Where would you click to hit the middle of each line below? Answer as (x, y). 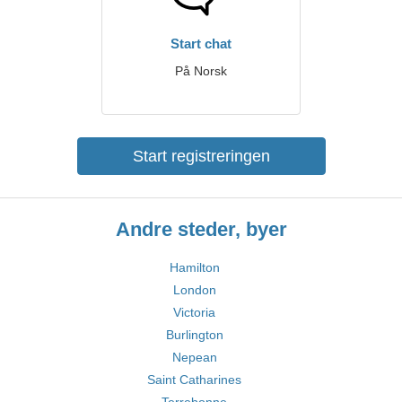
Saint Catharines (194, 380)
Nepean (194, 357)
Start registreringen (201, 156)
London (194, 290)
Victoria (194, 312)
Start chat (201, 44)
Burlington (194, 335)
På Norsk (201, 71)
